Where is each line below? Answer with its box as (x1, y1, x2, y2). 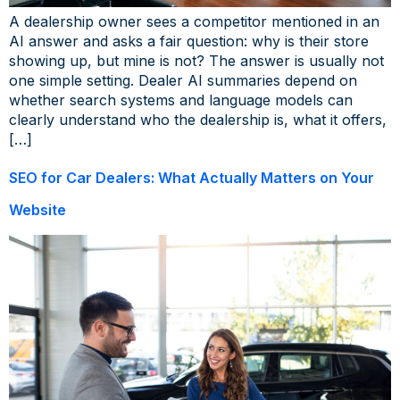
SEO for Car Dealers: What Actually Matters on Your (9, 168, 374, 187)
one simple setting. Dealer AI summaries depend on (9, 71, 357, 89)
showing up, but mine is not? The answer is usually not (9, 51, 384, 70)
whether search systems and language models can (9, 90, 353, 109)
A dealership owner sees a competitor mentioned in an (9, 12, 379, 30)
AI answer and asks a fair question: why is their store (9, 31, 369, 50)
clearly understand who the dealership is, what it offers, (9, 110, 387, 129)
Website (9, 200, 66, 219)
